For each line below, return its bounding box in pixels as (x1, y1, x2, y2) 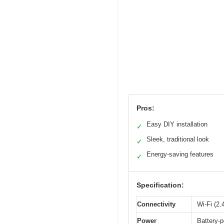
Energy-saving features (146, 150, 213, 158)
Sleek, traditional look (146, 135, 209, 143)
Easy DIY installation (146, 120, 207, 128)
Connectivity (137, 200, 175, 208)
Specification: (136, 180, 184, 189)
